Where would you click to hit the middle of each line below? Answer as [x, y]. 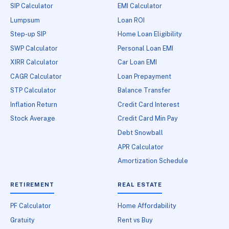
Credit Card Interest [149, 104]
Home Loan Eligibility [150, 34]
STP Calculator [33, 90]
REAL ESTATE [140, 184]
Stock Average [33, 119]
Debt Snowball [141, 132]
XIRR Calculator [34, 62]
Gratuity [22, 220]
